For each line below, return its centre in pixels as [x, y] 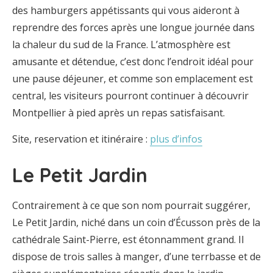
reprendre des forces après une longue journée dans [133, 27]
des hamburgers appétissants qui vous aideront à [126, 10]
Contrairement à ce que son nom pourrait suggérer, [131, 205]
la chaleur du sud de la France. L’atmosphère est [121, 44]
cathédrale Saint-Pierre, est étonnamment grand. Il [128, 239]
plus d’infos [176, 139]
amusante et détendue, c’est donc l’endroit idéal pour [133, 62]
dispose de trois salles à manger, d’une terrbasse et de [136, 257]
